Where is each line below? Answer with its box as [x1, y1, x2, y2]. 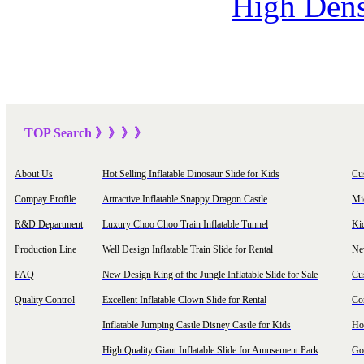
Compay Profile [15, 193, 76, 205]
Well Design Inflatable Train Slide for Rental [102, 244, 273, 255]
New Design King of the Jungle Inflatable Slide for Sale [102, 269, 318, 280]
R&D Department [15, 219, 83, 230]
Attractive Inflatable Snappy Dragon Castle [102, 193, 267, 205]
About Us [15, 168, 53, 180]
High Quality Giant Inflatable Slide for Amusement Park [102, 344, 318, 356]
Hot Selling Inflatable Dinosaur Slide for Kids [102, 168, 279, 180]
